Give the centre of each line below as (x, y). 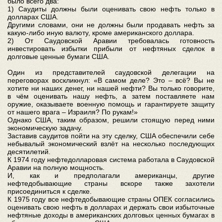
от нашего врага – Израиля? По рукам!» (73, 112)
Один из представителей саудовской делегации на (111, 72)
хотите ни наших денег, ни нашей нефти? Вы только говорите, (111, 88)
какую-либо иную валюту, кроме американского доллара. (101, 32)
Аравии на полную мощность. (56, 167)
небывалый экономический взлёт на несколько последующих (111, 143)
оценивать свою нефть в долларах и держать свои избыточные (111, 207)
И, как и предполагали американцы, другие (111, 175)
